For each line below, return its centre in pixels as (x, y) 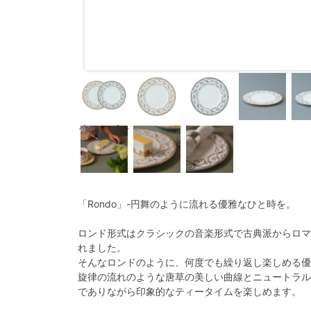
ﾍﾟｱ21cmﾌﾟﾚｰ (104, 129)
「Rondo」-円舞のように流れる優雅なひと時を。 (187, 204)
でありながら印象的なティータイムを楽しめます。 (190, 291)
